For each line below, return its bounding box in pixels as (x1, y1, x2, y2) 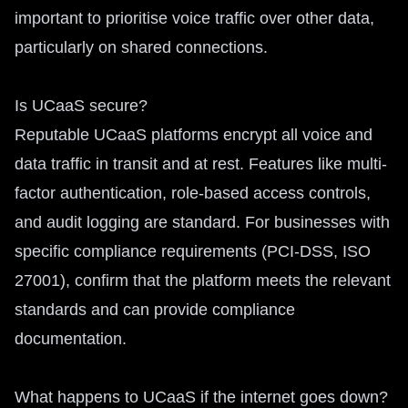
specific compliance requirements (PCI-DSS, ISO (15, 242, 371, 260)
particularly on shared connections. (15, 38, 268, 56)
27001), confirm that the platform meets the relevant (15, 271, 391, 290)
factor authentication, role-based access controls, (15, 184, 371, 202)
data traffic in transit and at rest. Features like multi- (15, 155, 387, 173)
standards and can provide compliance (15, 301, 295, 319)
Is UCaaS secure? (15, 97, 148, 115)
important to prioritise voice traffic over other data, (15, 9, 374, 27)
